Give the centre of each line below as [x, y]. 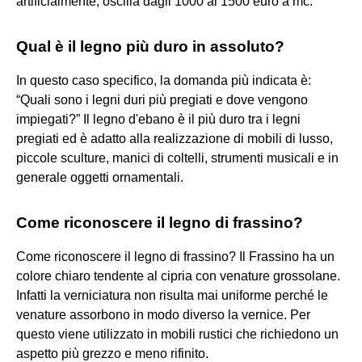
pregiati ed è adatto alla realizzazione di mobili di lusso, [175, 138]
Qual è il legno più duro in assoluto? [150, 46]
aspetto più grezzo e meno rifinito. [112, 353]
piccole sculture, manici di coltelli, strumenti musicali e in [177, 158]
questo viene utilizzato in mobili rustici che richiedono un [177, 334]
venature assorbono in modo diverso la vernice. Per [163, 314]
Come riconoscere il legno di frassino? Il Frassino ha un [175, 256]
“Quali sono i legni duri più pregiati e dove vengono [162, 99]
